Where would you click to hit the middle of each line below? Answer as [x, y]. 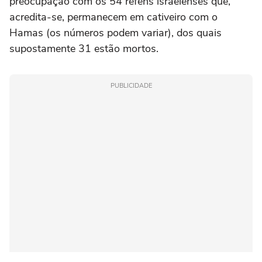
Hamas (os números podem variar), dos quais [116, 33]
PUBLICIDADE [131, 86]
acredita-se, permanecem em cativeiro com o [113, 17]
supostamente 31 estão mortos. [84, 49]
